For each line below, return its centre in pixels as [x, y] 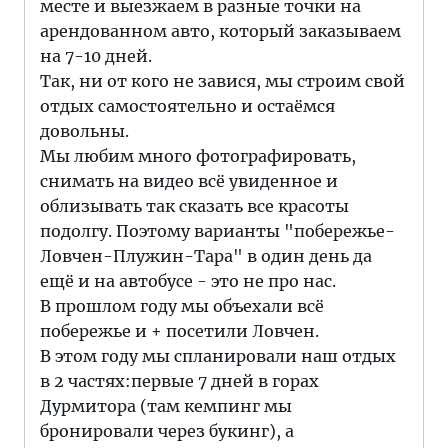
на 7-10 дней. [96, 56]
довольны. [84, 131]
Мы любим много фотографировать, [198, 156]
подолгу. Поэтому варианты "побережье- [217, 231]
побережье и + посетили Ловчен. [179, 331]
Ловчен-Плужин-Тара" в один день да [206, 256]
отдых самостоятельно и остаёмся [187, 106]
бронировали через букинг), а [167, 431]
